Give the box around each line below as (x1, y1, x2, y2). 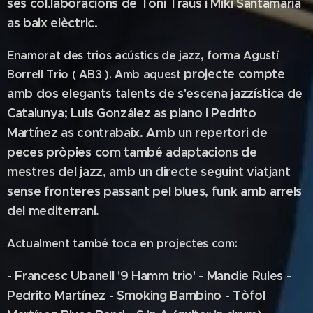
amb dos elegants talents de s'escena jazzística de (7, 85, 303, 101)
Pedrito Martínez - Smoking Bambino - (7, 287, 233, 303)
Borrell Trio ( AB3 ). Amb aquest (7, 67, 184, 82)
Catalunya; (7, 105, 71, 121)
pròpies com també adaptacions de (46, 144, 257, 160)
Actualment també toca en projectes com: (7, 236, 241, 251)
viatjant (246, 163, 291, 180)
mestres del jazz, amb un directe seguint (7, 163, 247, 180)
